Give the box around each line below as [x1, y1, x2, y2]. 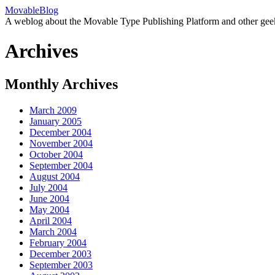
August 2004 [29, 171, 80, 182]
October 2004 [29, 149, 83, 160]
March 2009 [29, 104, 77, 115]
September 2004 [29, 160, 93, 171]
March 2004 [29, 226, 77, 237]
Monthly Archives [5, 76, 118, 92]
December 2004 [29, 126, 91, 137]
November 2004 [29, 137, 93, 149]
